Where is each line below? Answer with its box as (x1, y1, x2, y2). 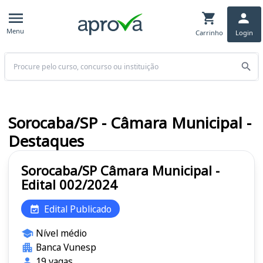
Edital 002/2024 (21, 176, 117, 194)
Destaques (8, 130, 84, 152)
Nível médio (35, 227, 87, 240)
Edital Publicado (44, 202, 112, 215)
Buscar (4, 52, 31, 64)
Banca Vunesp (35, 241, 96, 254)
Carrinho (195, 28, 223, 37)
